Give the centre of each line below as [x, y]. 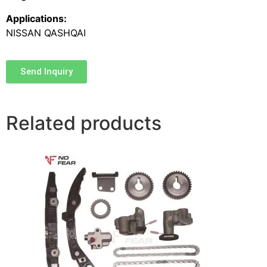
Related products [84, 123]
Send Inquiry [46, 72]
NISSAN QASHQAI [46, 32]
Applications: [36, 18]
